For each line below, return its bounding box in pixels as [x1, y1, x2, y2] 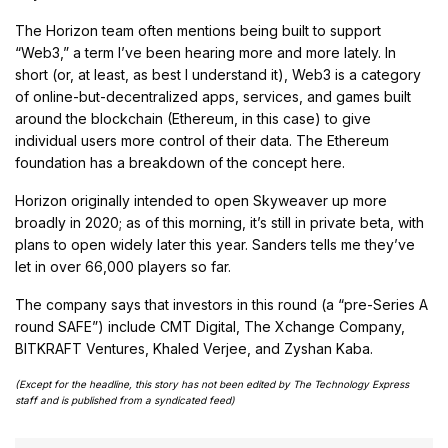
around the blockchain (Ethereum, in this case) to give [15, 109, 372, 127]
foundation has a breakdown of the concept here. [15, 153, 346, 171]
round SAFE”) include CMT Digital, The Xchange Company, [15, 317, 406, 335]
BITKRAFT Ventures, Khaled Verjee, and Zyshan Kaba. [15, 339, 374, 357]
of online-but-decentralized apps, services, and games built [15, 87, 412, 105]
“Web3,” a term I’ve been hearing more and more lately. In [15, 43, 397, 61]
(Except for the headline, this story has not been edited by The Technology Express [15, 377, 410, 390]
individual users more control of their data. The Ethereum [15, 131, 390, 149]
